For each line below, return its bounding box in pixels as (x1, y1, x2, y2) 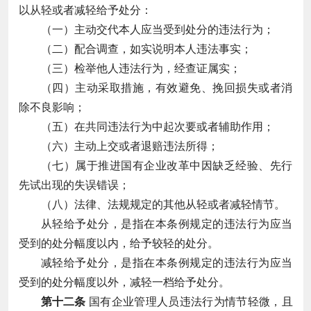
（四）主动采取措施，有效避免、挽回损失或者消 (40, 81, 293, 94)
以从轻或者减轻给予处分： (18, 3, 152, 16)
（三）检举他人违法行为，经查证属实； (40, 62, 241, 74)
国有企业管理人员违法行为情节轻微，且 (85, 295, 293, 308)
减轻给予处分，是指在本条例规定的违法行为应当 (40, 256, 293, 269)
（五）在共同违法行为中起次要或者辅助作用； (40, 120, 274, 133)
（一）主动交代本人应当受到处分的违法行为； (40, 23, 274, 35)
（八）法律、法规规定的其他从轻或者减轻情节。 (40, 198, 285, 210)
